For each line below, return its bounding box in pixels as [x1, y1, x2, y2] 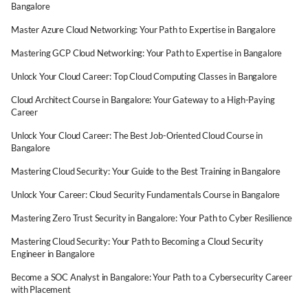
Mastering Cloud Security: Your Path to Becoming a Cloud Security [11, 236, 263, 247]
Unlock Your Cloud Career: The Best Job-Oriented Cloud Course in [11, 130, 263, 141]
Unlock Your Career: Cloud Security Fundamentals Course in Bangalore [11, 189, 280, 200]
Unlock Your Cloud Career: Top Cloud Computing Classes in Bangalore [11, 71, 277, 82]
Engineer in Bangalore [11, 248, 95, 259]
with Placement [11, 284, 71, 295]
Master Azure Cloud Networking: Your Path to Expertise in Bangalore [11, 24, 276, 35]
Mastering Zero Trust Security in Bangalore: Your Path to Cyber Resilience [11, 212, 293, 223]
